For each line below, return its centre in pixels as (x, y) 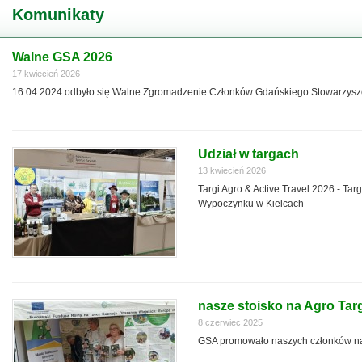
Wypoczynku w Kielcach (251, 204)
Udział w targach (248, 154)
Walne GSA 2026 (62, 57)
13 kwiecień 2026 (232, 170)
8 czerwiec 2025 (230, 322)
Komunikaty (58, 15)
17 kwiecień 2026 (46, 74)
